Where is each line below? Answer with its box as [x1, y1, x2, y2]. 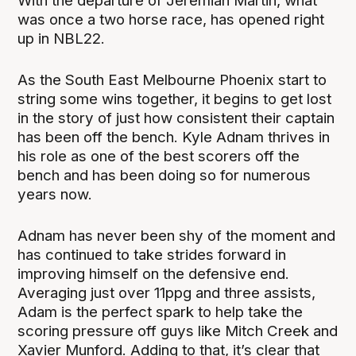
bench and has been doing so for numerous [17, 165, 311, 184]
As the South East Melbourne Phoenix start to [17, 70, 327, 89]
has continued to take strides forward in [17, 245, 287, 264]
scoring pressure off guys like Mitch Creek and [17, 321, 339, 340]
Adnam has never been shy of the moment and [17, 226, 336, 245]
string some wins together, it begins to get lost [17, 89, 332, 108]
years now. [17, 184, 93, 203]
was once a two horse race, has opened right [17, 10, 325, 29]
